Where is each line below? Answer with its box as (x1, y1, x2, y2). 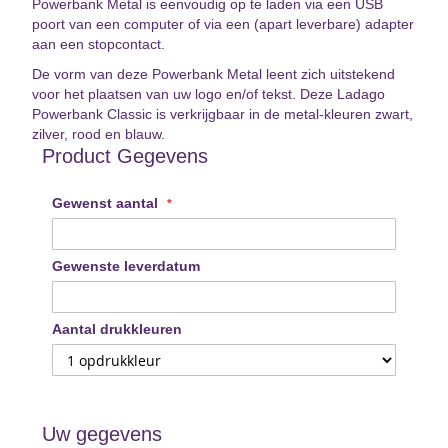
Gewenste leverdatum (52, 258, 200, 275)
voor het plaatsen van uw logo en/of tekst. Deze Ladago (32, 86, 385, 103)
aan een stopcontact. (32, 36, 165, 53)
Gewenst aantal (52, 195, 162, 212)
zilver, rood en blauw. (32, 126, 165, 143)
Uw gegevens (42, 423, 162, 446)
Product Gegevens (42, 145, 208, 168)
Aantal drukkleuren (52, 321, 182, 338)
